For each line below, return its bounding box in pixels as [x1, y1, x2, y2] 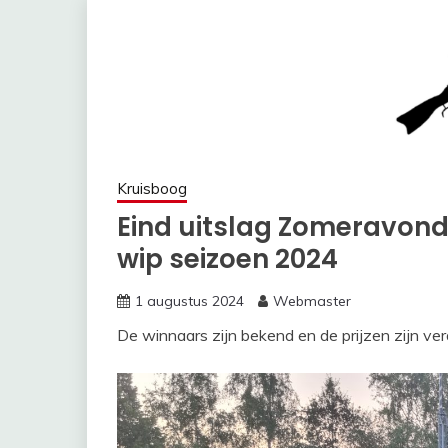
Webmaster [273, 292, 351, 310]
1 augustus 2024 [135, 292, 244, 310]
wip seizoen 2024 [117, 241, 338, 277]
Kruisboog [117, 179, 187, 198]
